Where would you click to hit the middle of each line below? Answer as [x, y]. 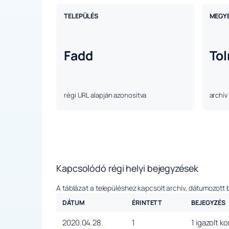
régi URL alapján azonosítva [105, 95]
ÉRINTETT [147, 203]
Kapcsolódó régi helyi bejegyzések [127, 168]
